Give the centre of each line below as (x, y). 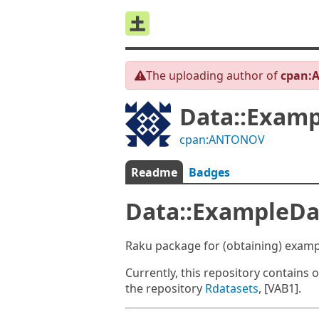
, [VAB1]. (280, 288)
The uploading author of (213, 75)
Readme (154, 172)
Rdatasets (232, 288)
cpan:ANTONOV (222, 140)
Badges (209, 172)
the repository (165, 288)
